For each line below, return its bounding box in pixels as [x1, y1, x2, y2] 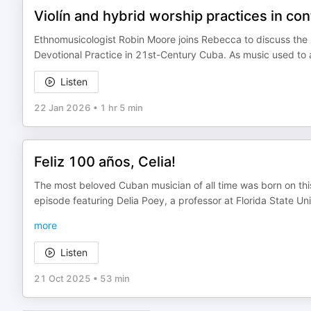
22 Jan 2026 [34, 102, 91, 113]
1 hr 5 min [100, 102, 143, 113]
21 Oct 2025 [34, 273, 91, 284]
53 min [100, 273, 130, 284]
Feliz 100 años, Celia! [34, 153, 176, 170]
